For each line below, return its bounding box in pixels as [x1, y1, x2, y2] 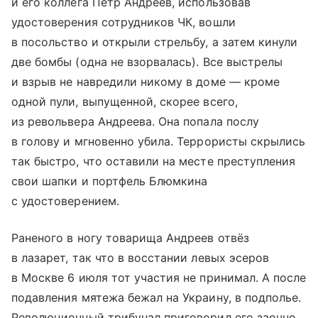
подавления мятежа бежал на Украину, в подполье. [11, 290, 302, 305]
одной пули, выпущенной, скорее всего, [11, 94, 238, 109]
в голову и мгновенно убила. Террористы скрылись [11, 133, 306, 148]
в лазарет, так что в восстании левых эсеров [11, 250, 270, 265]
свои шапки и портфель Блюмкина [11, 173, 208, 188]
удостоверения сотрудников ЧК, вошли [11, 14, 236, 29]
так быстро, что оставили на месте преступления [11, 153, 296, 168]
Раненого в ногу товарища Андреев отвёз [11, 230, 249, 245]
